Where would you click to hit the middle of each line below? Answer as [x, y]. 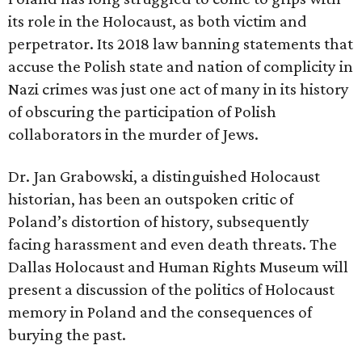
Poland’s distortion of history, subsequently [159, 221]
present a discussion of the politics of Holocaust [171, 289]
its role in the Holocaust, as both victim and [158, 21]
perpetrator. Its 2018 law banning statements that [181, 44]
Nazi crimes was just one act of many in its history [179, 89]
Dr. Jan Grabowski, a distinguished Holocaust [164, 176]
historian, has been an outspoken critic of [151, 199]
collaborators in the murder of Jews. [133, 134]
